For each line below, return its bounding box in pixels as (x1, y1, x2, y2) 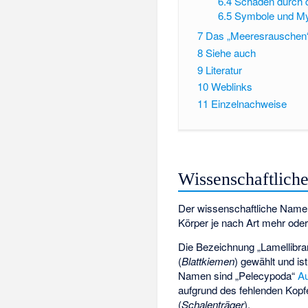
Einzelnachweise (210, 96, 287, 111)
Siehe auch (205, 45, 256, 60)
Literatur (205, 62, 242, 77)
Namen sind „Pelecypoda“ (178, 268, 298, 283)
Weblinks (210, 79, 252, 94)
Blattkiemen (181, 254, 235, 268)
